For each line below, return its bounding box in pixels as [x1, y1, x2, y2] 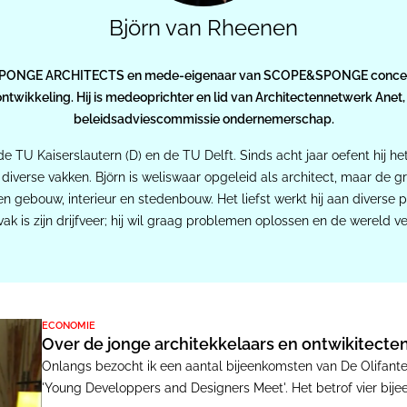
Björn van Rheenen [109, 15, 298, 41]
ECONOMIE [42, 320, 96, 332]
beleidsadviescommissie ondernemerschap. [73, 112, 334, 126]
